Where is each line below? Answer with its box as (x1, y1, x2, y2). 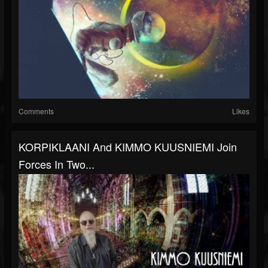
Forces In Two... (19, 156, 95, 172)
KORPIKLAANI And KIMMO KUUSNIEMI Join (19, 139, 237, 155)
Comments (19, 106, 54, 117)
